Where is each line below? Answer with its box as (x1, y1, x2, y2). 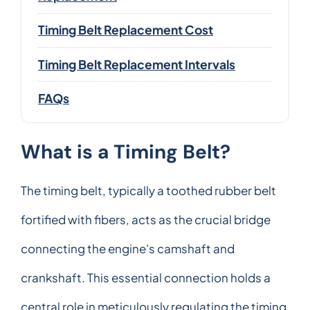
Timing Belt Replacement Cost (38, 22, 213, 38)
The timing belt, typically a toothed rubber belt (21, 182, 276, 198)
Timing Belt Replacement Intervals (38, 56, 235, 72)
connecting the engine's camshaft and (21, 240, 235, 256)
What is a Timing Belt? (21, 138, 230, 165)
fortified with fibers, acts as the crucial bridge (21, 211, 271, 227)
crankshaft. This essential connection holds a (21, 269, 271, 285)
